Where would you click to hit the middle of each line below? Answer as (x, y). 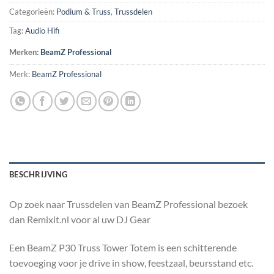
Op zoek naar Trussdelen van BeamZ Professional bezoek (128, 204)
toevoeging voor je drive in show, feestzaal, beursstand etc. (131, 262)
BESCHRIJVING (39, 174)
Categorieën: (33, 12)
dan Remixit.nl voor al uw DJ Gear (80, 219)
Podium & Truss (83, 12)
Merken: (25, 52)
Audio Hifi (42, 31)
